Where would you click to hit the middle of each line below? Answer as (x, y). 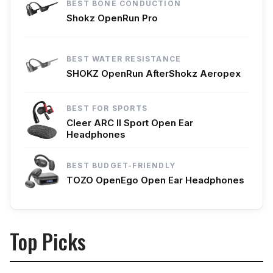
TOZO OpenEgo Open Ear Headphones (155, 180)
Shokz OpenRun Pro (112, 18)
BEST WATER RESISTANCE (124, 58)
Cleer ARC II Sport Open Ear (130, 123)
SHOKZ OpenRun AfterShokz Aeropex (154, 73)
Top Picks (48, 241)
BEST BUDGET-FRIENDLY (121, 165)
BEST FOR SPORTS (107, 108)
